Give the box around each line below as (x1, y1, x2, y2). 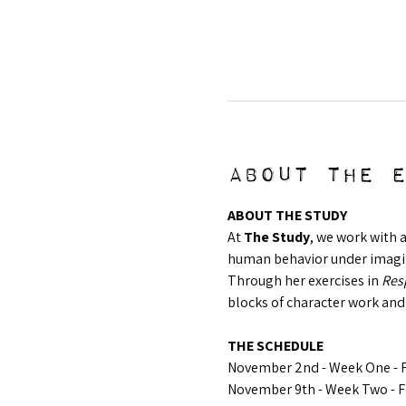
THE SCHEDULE (227, 336, 324, 355)
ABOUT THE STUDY (227, 206, 347, 225)
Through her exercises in (227, 271, 382, 290)
